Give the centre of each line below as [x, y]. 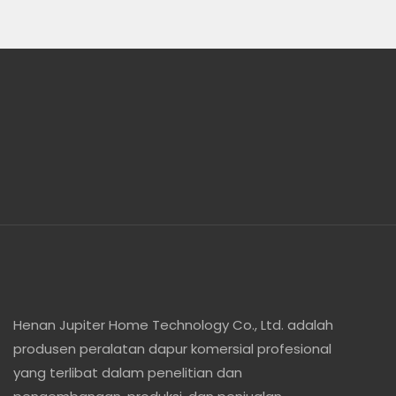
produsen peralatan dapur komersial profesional [172, 348]
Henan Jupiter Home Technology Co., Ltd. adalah [173, 324]
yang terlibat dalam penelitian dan [128, 372]
